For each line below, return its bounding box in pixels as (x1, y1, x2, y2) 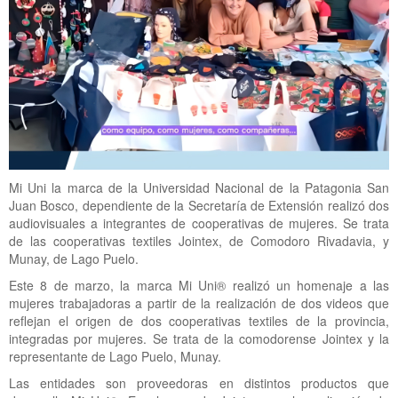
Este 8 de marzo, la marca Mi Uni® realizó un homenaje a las (9, 276, 389, 295)
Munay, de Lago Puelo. (9, 250, 139, 268)
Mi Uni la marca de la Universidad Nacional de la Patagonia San (9, 179, 389, 197)
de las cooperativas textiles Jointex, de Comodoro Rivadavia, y (9, 232, 389, 251)
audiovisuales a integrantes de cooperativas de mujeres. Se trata (9, 214, 389, 233)
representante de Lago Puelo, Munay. (9, 347, 221, 366)
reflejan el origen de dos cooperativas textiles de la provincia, (9, 312, 389, 330)
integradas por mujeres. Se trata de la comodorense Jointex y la (9, 330, 389, 348)
